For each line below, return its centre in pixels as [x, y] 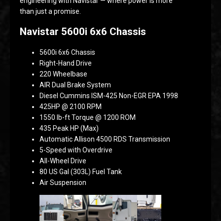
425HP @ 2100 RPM [71, 107]
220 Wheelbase [63, 74]
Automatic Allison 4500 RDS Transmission [105, 139]
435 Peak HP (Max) [69, 128]
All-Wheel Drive [63, 161]
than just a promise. [50, 11]
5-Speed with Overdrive [76, 150]
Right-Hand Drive [66, 63]
